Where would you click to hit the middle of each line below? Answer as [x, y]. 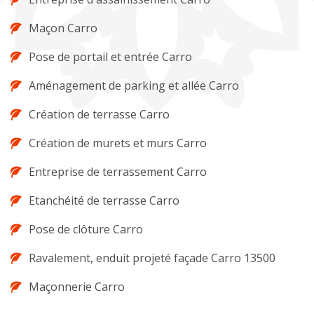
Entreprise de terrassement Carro [118, 172]
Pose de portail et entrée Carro [110, 57]
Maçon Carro [63, 28]
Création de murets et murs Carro [118, 143]
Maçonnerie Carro [77, 287]
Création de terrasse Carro [99, 115]
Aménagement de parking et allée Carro [134, 86]
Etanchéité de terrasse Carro [104, 201]
